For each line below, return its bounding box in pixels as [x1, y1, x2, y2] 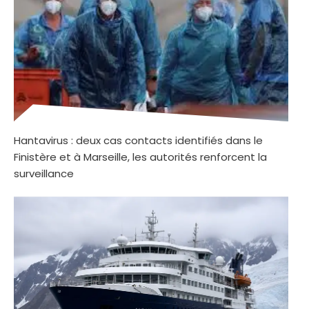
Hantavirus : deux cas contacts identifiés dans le [14, 133, 263, 148]
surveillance [14, 166, 74, 181]
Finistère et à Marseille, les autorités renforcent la [14, 150, 267, 165]
